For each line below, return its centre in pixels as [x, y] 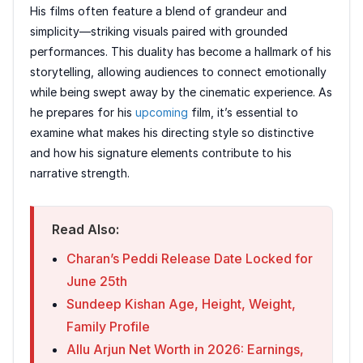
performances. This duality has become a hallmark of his [181, 52]
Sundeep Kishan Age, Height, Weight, [181, 304]
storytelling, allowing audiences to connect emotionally [178, 72]
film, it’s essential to [243, 113]
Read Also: [85, 230]
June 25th [97, 282]
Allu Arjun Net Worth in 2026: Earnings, [185, 350]
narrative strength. [80, 173]
